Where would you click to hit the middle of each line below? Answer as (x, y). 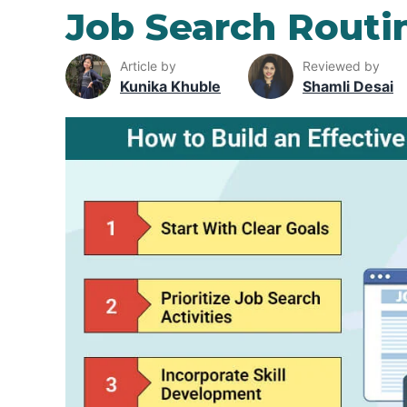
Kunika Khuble (170, 86)
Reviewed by (341, 65)
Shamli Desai (348, 86)
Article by (148, 65)
